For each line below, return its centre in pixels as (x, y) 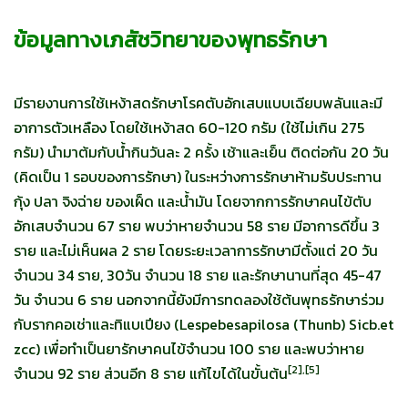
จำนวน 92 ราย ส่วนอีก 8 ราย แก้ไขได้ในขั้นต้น (151, 374)
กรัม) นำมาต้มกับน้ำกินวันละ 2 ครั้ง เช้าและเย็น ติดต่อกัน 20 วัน (201, 153)
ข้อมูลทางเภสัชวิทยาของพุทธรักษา (170, 40)
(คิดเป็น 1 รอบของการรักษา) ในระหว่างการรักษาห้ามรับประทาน (198, 177)
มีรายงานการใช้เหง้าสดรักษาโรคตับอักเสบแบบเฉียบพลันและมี (198, 103)
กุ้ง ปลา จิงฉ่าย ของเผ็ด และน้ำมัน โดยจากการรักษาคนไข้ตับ (193, 202)
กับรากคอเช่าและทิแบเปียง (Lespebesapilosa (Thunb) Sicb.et (204, 325)
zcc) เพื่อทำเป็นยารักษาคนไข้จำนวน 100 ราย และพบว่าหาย (189, 349)
